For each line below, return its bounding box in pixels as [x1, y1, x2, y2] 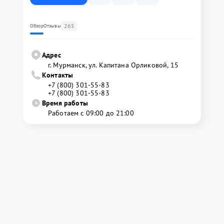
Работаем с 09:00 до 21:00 [48, 108, 134, 117]
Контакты [42, 70, 73, 79]
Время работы [42, 98, 88, 107]
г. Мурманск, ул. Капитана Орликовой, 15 [48, 60, 178, 69]
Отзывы [43, 22, 61, 29]
